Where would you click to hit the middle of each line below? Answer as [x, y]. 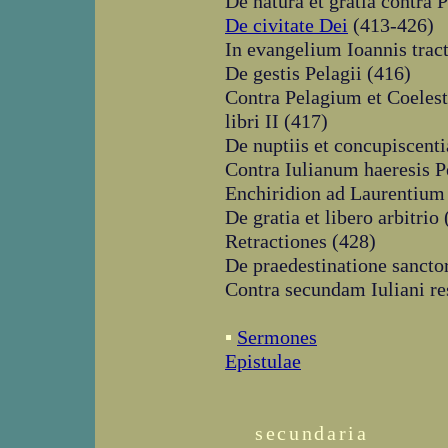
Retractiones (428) [300, 241]
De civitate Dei [286, 25]
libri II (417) [276, 121]
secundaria [312, 433]
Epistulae [263, 361]
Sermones [277, 337]
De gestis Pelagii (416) [318, 73]
